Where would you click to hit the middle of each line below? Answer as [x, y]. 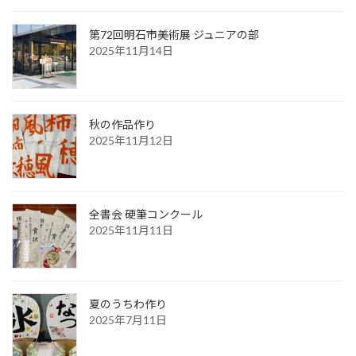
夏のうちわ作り [128, 304]
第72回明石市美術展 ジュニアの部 [174, 35]
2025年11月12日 [131, 141]
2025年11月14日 [131, 51]
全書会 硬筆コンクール [146, 215]
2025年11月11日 [131, 230]
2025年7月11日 [128, 320]
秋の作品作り [122, 125]
